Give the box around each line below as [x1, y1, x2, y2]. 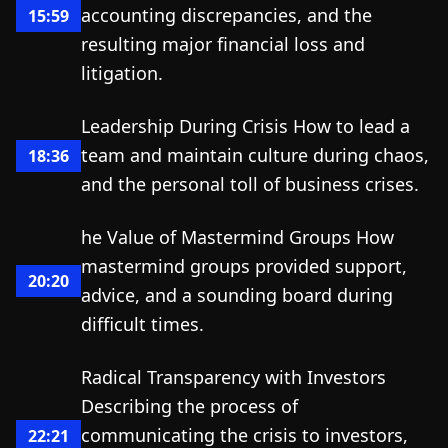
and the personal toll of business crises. [81, 172, 419, 196]
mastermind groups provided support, [81, 254, 407, 278]
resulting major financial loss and [81, 32, 365, 56]
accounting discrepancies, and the [81, 3, 372, 27]
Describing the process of [81, 394, 298, 418]
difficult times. [81, 312, 204, 336]
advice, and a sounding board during [81, 283, 393, 307]
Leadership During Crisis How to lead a [81, 114, 410, 138]
